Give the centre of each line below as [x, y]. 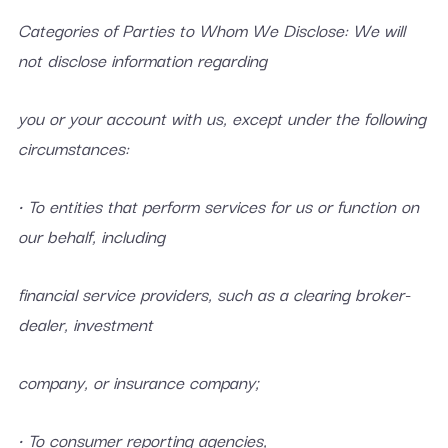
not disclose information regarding [142, 59]
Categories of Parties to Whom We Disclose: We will [211, 29]
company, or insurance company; [138, 381]
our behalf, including [91, 235]
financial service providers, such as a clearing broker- [213, 293]
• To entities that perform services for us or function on [218, 205]
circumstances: [73, 147]
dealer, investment [85, 323]
